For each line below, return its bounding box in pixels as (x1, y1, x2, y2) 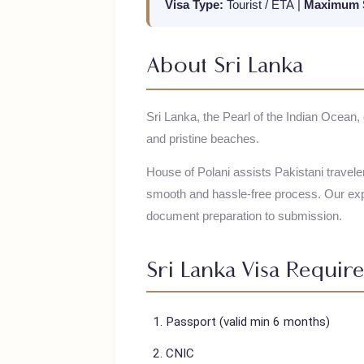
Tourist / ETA (238, 35, 310, 50)
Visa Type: (173, 35, 236, 50)
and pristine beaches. (154, 176, 273, 192)
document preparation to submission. (154, 258, 361, 273)
